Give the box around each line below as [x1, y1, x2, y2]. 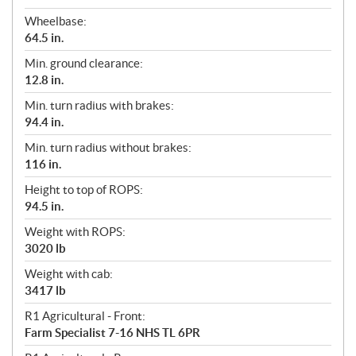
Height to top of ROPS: [25, 182, 143, 196]
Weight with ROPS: [25, 224, 126, 238]
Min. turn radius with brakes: [25, 98, 174, 112]
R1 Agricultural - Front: [25, 308, 145, 323]
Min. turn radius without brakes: [25, 140, 192, 154]
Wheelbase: [25, 14, 87, 28]
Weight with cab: [25, 266, 113, 281]
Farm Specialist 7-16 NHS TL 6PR [25, 325, 200, 339]
